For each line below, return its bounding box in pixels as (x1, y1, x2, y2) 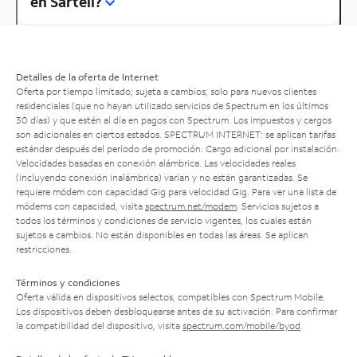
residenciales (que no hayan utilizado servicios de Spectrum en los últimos (16, 99, 328, 112)
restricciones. (16, 242, 72, 255)
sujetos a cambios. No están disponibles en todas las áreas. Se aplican (16, 228, 308, 241)
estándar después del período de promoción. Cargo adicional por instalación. (16, 142, 339, 155)
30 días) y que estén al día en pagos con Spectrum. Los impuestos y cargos (16, 113, 331, 126)
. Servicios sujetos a (237, 199, 319, 212)
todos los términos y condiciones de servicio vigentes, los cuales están (16, 214, 312, 226)
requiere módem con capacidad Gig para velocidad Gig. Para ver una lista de (16, 185, 336, 198)
